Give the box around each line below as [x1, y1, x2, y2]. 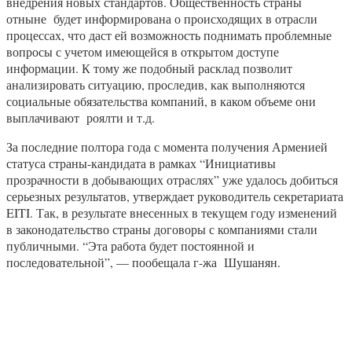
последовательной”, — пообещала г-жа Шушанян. [6, 253, 280, 270]
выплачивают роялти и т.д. [6, 108, 155, 126]
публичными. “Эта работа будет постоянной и [6, 236, 255, 254]
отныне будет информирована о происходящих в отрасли [6, 9, 317, 27]
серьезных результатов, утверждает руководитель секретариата [6, 187, 343, 204]
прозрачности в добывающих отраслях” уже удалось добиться [6, 170, 338, 188]
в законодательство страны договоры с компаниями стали [6, 220, 317, 237]
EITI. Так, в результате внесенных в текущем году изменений [6, 203, 337, 221]
